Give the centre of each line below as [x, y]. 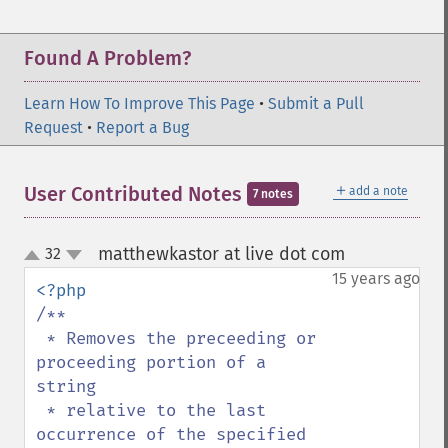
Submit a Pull [316, 103]
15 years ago [376, 278]
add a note [378, 191]
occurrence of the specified [171, 434]
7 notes [273, 194]
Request [53, 127]
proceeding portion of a [151, 362]
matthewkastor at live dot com [221, 254]
